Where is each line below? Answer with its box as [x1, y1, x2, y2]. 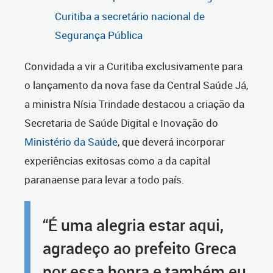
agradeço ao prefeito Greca [43, 238, 236, 259]
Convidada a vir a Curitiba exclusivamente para [24, 59, 243, 74]
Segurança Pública [55, 28, 143, 43]
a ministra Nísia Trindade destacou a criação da [24, 97, 244, 112]
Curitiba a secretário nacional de [55, 9, 205, 24]
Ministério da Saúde [24, 135, 118, 149]
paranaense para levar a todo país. [24, 172, 185, 187]
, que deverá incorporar [118, 135, 225, 149]
